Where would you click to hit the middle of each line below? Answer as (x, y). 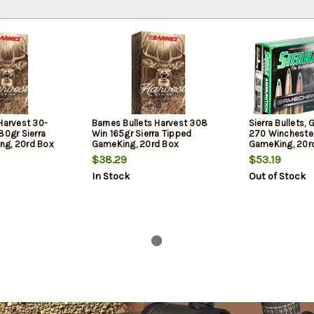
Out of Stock (277, 177)
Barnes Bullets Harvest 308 (149, 123)
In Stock (110, 177)
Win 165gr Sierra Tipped (142, 134)
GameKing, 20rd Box (135, 144)
